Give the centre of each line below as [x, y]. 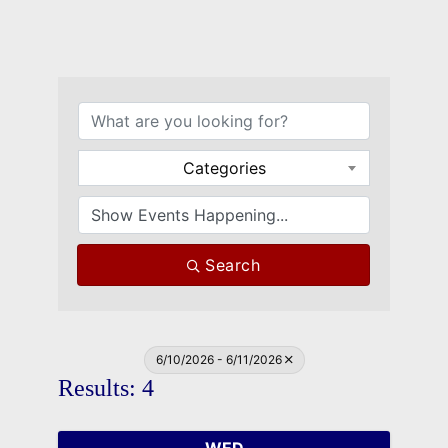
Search [233, 264]
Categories [224, 167]
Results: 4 [105, 387]
